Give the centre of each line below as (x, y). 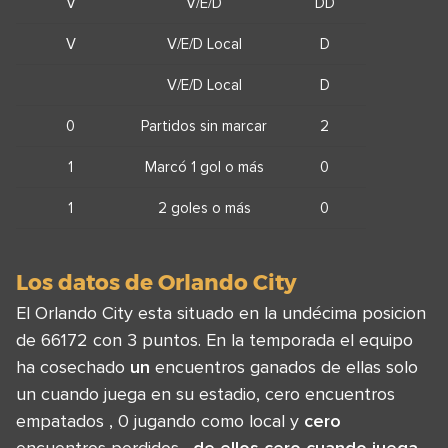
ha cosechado (73, 367)
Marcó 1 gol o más (204, 167)
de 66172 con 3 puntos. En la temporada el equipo (214, 340)
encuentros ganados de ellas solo (284, 367)
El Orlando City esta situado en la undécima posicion (221, 313)
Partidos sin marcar (204, 126)
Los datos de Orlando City (156, 282)
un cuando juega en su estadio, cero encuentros (205, 394)
